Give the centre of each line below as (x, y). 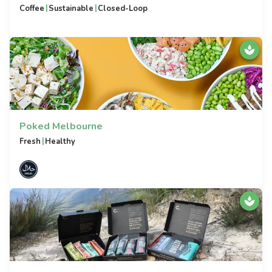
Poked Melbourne (61, 126)
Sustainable (71, 8)
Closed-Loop (123, 8)
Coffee (32, 8)
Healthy (60, 141)
